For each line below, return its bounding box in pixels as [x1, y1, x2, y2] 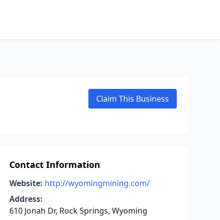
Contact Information [9, 159, 100, 170]
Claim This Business [96, 93, 169, 104]
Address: [9, 193, 43, 204]
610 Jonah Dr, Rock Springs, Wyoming [9, 205, 147, 216]
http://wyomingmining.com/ [44, 178, 150, 189]
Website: [9, 178, 43, 189]
